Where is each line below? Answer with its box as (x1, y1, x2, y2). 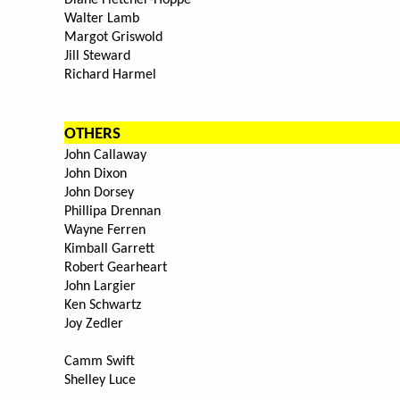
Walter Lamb (64, 12, 139, 27)
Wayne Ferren (64, 223, 146, 238)
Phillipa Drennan (64, 204, 161, 220)
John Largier (64, 279, 136, 295)
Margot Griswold (64, 30, 162, 46)
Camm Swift (64, 354, 135, 370)
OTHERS (64, 126, 121, 144)
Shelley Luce (64, 373, 136, 388)
